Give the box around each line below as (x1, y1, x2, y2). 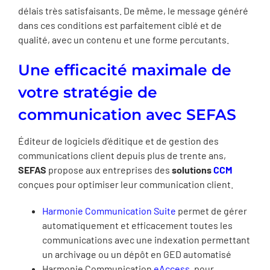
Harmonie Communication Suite (42, 204, 176, 216)
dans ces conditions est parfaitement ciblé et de (18, 19, 222, 31)
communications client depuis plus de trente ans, (18, 149, 226, 161)
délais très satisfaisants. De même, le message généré (18, 5, 248, 16)
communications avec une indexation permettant (42, 233, 250, 245)
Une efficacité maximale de (18, 61, 231, 79)
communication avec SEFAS (18, 105, 236, 124)
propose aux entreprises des (46, 163, 172, 175)
